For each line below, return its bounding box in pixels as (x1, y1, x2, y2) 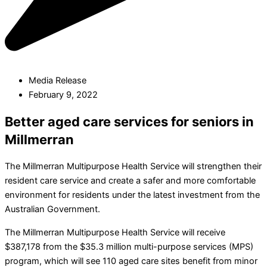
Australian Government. (5, 204, 100, 215)
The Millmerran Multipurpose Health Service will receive (5, 226, 225, 238)
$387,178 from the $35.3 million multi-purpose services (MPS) (5, 241, 253, 252)
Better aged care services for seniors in (5, 114, 254, 130)
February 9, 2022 (29, 89, 98, 101)
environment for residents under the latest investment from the (5, 190, 260, 201)
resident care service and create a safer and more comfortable (5, 175, 256, 187)
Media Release (29, 75, 86, 86)
